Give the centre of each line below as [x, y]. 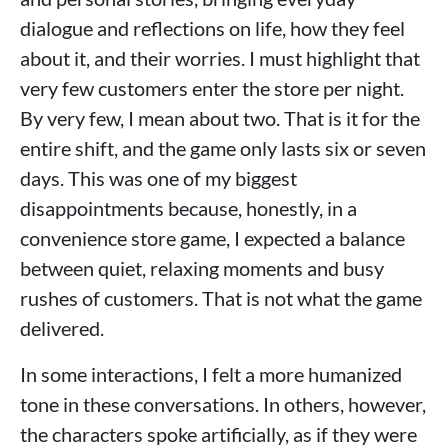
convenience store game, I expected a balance [212, 237]
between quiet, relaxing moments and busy [202, 267]
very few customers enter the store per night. [212, 87]
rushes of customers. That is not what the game [221, 297]
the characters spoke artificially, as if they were [218, 433]
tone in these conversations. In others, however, [223, 403]
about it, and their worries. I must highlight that [220, 57]
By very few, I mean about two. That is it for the [220, 117]
